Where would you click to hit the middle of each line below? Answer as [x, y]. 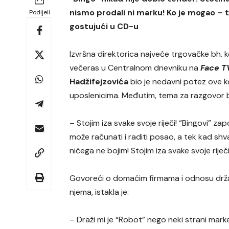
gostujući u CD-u [104, 26]
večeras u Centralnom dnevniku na [135, 67]
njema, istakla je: [99, 192]
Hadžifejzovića [99, 81]
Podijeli [39, 12]
